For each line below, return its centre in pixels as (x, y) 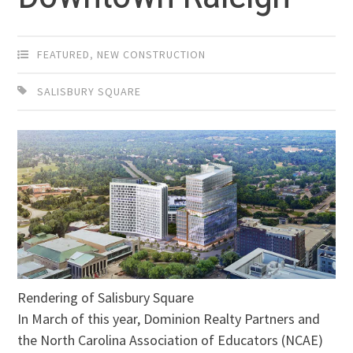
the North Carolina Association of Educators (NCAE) (171, 340)
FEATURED (64, 55)
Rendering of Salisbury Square (106, 297)
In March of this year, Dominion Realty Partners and (169, 318)
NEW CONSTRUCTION (152, 55)
